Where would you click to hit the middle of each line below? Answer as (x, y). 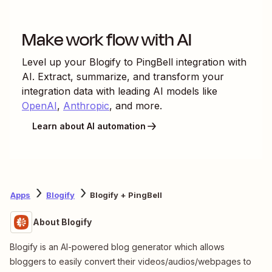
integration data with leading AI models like (120, 91)
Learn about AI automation (89, 126)
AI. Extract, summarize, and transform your (123, 76)
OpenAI (39, 105)
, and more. (136, 105)
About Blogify (62, 222)
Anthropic (86, 105)
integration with (210, 62)
